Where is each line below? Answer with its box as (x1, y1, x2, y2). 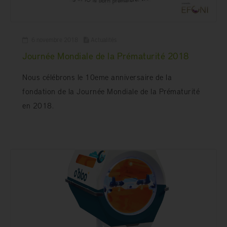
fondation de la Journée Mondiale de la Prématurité (22, 86, 200, 96)
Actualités (91, 35, 117, 44)
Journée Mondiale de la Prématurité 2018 (22, 50, 189, 62)
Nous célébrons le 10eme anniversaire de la (22, 71, 172, 82)
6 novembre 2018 (30, 35, 78, 44)
